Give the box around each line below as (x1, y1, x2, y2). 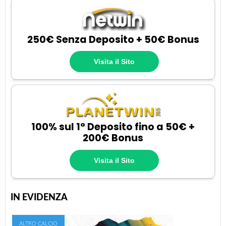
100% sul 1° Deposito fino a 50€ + (31, 120, 195, 134)
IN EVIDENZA (11, 193, 68, 202)
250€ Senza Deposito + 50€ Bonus (27, 33, 199, 47)
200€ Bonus (83, 131, 143, 145)
